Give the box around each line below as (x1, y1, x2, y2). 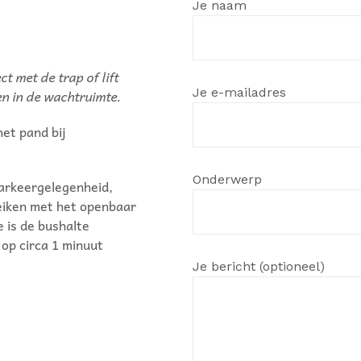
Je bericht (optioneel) (193, 259, 325, 274)
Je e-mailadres (193, 85, 286, 100)
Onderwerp (193, 172, 262, 187)
